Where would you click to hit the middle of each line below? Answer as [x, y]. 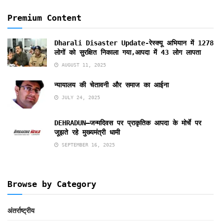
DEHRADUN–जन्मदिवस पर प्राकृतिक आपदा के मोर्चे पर [128, 123]
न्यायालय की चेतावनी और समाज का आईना [111, 85]
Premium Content [44, 18]
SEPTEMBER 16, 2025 [87, 145]
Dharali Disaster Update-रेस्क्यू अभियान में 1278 [134, 43]
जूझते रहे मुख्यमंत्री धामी [87, 132]
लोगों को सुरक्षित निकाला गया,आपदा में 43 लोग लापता [128, 53]
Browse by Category [52, 184]
